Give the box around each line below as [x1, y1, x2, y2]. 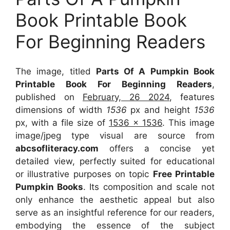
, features [169, 92, 215, 103]
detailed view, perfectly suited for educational [15, 156, 215, 167]
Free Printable [152, 169, 215, 180]
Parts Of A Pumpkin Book [95, 66, 215, 77]
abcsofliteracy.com [15, 143, 99, 154]
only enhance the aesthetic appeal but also [15, 195, 215, 205]
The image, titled [15, 66, 96, 77]
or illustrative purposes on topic [15, 169, 153, 180]
